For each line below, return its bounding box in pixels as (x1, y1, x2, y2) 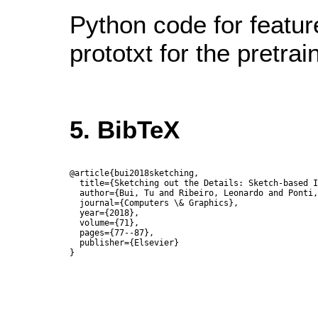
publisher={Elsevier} (70, 238, 179, 248)
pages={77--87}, (70, 228, 154, 238)
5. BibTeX (70, 116, 180, 144)
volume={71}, (70, 218, 139, 229)
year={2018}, (70, 208, 139, 219)
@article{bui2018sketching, (70, 168, 199, 179)
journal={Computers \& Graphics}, (70, 198, 238, 209)
